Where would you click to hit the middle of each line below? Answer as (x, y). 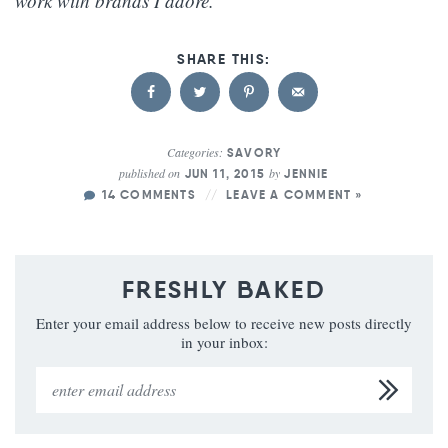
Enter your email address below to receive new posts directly (224, 323)
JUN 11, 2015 (225, 174)
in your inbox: (224, 342)
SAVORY (254, 153)
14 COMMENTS (148, 195)
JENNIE (306, 174)
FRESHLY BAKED (224, 290)
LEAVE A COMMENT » (295, 195)
